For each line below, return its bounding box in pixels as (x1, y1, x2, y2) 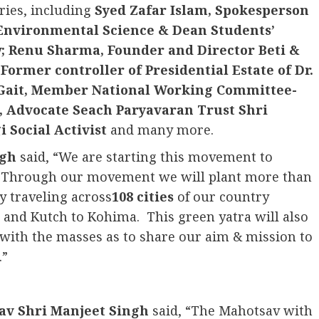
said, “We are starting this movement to (16, 148, 273, 165)
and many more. (110, 121, 214, 138)
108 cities (112, 188, 174, 205)
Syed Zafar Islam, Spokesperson (95, 1, 309, 19)
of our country (174, 188, 269, 205)
